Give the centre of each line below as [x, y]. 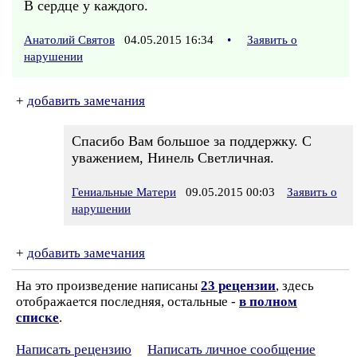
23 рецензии [238, 286]
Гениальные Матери [124, 192]
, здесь [295, 286]
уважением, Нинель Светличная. [173, 158]
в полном [268, 302]
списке [37, 318]
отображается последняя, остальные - [127, 302]
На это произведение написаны [108, 286]
